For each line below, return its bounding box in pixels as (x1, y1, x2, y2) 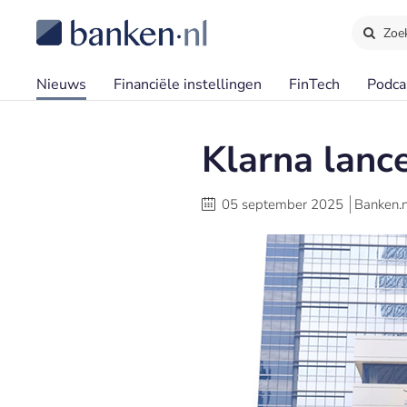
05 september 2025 (222, 195, 343, 213)
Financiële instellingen (114, 74, 262, 94)
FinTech (289, 74, 340, 94)
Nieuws (36, 74, 86, 94)
